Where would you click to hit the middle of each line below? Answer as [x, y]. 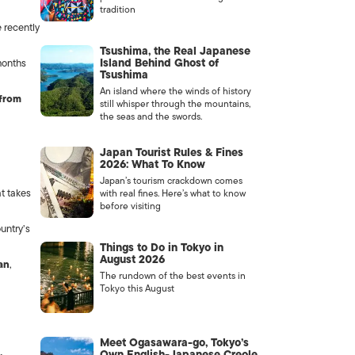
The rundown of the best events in [172, 276]
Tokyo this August [137, 288]
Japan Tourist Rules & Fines [171, 153]
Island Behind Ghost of [159, 63]
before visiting [130, 206]
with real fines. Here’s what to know [172, 193]
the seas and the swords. [151, 116]
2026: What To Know [152, 164]
